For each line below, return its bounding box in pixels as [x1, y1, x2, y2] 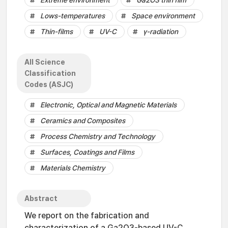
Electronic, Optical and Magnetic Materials [40, 101, 177, 109]
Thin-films [40, 27, 73, 36]
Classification [24, 69, 76, 77]
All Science [24, 58, 65, 66]
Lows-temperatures [40, 12, 105, 20]
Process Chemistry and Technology [40, 132, 155, 140]
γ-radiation [143, 27, 178, 36]
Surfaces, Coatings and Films [40, 148, 134, 156]
